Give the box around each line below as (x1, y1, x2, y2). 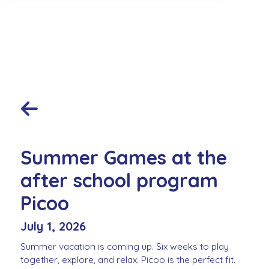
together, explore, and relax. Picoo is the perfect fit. (20, 254, 235, 266)
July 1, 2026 (20, 218, 86, 234)
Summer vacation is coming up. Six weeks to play (20, 241, 229, 253)
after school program (20, 168, 218, 193)
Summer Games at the (20, 145, 227, 170)
